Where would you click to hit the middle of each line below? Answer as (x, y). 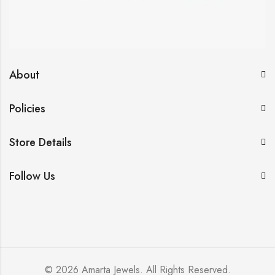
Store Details (41, 142)
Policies (27, 108)
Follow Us (32, 176)
